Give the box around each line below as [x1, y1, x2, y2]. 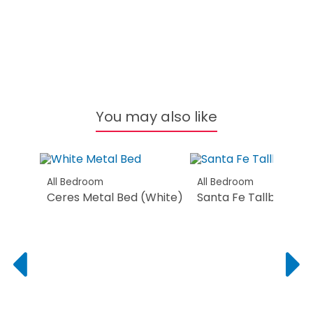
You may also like [96, 107, 217, 127]
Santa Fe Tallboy [196, 189, 289, 206]
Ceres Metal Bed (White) [46, 189, 183, 206]
